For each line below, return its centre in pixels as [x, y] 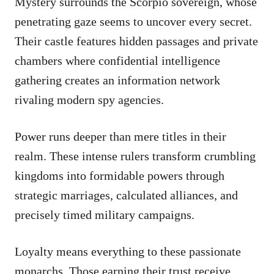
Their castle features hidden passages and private [136, 41]
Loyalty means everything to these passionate [128, 251]
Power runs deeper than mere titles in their [120, 136]
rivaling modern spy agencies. [89, 99]
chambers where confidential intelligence [117, 60]
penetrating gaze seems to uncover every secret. [133, 21]
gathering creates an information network [117, 80]
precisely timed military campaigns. [105, 214]
